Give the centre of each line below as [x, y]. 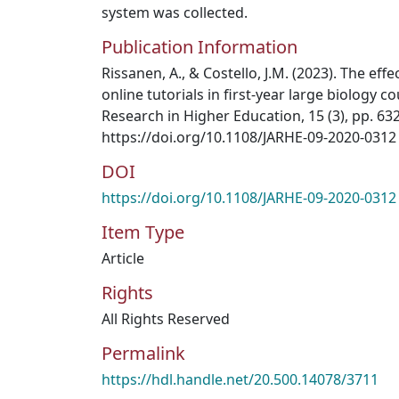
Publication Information [199, 47]
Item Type [143, 232]
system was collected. [175, 12]
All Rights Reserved [166, 319]
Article [123, 258]
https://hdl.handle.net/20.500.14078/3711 [240, 379]
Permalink [143, 353]
